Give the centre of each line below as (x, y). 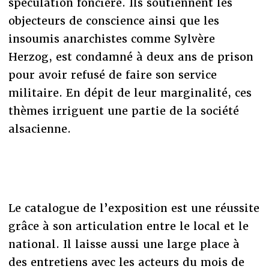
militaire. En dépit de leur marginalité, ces (130, 93)
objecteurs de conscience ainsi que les (113, 21)
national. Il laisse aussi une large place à (124, 244)
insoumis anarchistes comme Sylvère (111, 39)
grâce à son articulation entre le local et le (128, 226)
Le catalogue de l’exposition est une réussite (134, 208)
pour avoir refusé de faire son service (112, 75)
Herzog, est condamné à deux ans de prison (131, 57)
